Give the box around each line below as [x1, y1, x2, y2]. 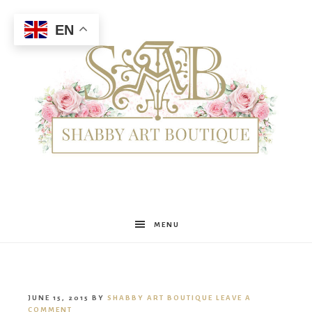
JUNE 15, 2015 [28, 294, 89, 302]
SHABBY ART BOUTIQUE [107, 294, 213, 302]
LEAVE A [216, 294, 251, 302]
